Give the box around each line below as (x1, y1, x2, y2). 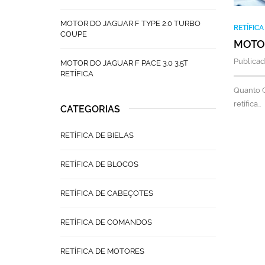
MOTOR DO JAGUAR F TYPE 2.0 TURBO (60, 19, 201, 28)
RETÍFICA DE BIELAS (60, 131, 134, 140)
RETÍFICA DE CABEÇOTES (60, 189, 153, 198)
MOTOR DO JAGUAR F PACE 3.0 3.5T (60, 59, 188, 67)
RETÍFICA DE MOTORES (60, 247, 144, 256)
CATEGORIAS (60, 104, 120, 115)
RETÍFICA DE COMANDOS (60, 218, 152, 227)
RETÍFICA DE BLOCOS (60, 160, 138, 169)
